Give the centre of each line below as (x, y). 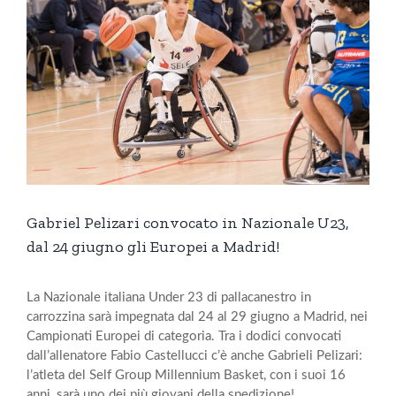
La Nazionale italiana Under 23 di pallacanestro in (169, 297)
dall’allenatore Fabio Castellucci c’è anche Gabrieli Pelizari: (194, 355)
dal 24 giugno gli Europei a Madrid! (153, 246)
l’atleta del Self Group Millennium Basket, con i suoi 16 (186, 375)
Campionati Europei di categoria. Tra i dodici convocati (184, 336)
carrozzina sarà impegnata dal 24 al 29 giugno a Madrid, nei (197, 316)
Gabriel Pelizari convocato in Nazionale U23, (188, 222)
